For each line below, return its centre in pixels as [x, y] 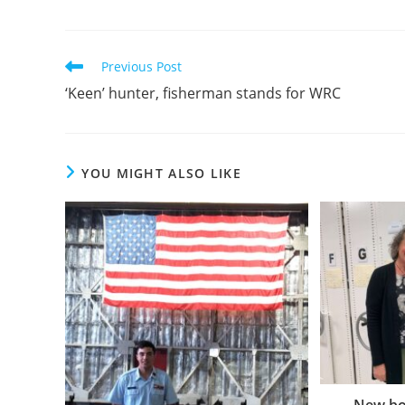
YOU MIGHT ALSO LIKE [162, 173]
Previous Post [141, 66]
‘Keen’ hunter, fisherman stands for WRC [203, 93]
